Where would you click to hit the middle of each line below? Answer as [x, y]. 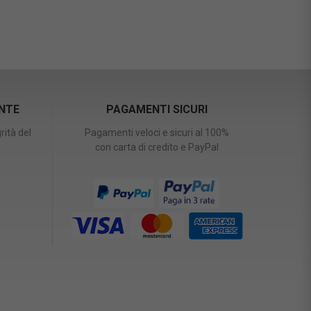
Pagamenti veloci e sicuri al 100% [157, 133]
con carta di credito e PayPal [157, 148]
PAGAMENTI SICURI [157, 110]
